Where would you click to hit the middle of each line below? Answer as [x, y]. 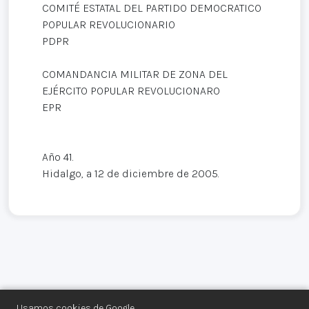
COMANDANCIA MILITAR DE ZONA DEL [135, 74]
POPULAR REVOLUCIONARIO [109, 25]
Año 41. [58, 157]
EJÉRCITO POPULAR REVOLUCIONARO [131, 91]
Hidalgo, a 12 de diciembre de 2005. [131, 174]
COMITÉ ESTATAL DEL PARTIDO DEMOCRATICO [152, 8]
